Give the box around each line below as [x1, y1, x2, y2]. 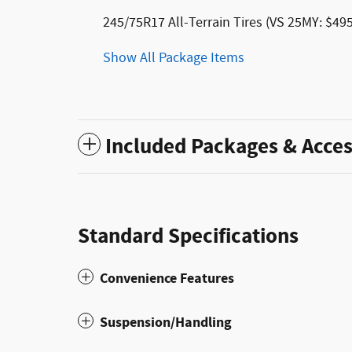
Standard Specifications [78, 222, 299, 251]
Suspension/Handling [100, 313, 232, 332]
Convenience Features [100, 269, 234, 288]
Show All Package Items [103, 49, 244, 68]
